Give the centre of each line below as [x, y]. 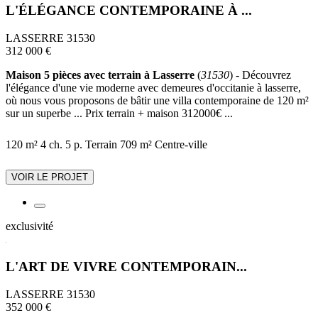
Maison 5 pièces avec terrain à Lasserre [100, 75]
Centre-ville [181, 145]
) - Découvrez [260, 75]
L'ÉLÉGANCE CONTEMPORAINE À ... [129, 11]
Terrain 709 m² [119, 145]
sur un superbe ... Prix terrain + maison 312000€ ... [119, 114]
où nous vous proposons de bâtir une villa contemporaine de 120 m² [157, 101]
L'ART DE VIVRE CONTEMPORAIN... [126, 266]
